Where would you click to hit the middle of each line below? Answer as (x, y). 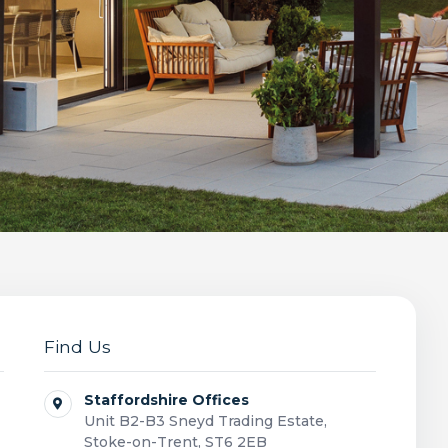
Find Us (77, 346)
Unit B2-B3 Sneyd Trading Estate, (205, 421)
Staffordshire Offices (166, 400)
